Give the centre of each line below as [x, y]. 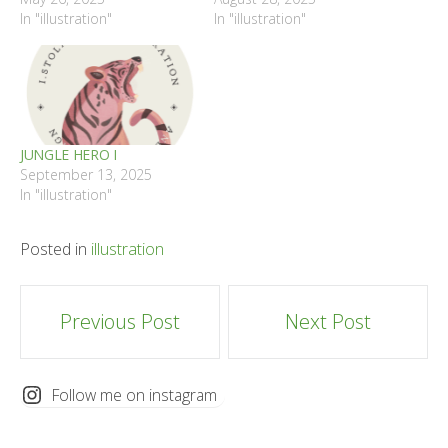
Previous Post [119, 321]
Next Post [328, 321]
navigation [96, 355]
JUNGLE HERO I [68, 154]
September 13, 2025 [86, 174]
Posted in [55, 248]
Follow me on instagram [134, 394]
